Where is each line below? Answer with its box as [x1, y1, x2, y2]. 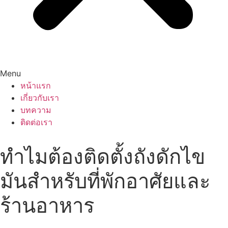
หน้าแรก [20, 80, 51, 91]
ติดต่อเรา [20, 117, 52, 127]
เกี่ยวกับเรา [20, 93, 59, 103]
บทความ [20, 105, 51, 115]
